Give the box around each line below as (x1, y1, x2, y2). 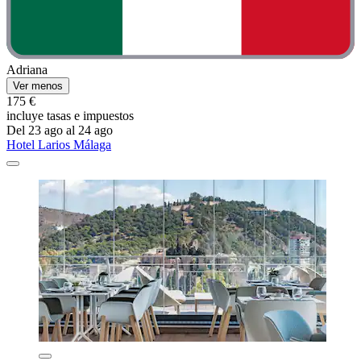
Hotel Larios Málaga (6, 137, 111, 151)
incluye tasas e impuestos (6, 108, 134, 122)
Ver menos (13, 79, 63, 92)
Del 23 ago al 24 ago (6, 122, 113, 137)
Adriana (6, 62, 48, 77)
